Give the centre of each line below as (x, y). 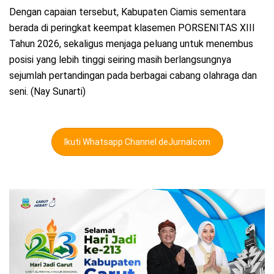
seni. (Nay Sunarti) (47, 92)
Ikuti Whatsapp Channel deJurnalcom (137, 142)
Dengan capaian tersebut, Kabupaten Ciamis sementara (128, 12)
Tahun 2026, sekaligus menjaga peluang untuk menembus (131, 44)
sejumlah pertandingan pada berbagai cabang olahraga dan (133, 76)
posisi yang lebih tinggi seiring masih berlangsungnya (120, 60)
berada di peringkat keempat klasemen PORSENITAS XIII (132, 28)
